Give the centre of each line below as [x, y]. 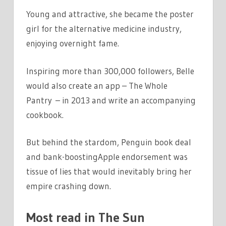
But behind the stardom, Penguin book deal [109, 142]
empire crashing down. [69, 186]
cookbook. [45, 115]
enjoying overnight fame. [73, 43]
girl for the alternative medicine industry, [104, 29]
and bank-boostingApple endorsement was [107, 157]
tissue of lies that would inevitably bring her [109, 172]
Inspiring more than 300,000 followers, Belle [110, 71]
